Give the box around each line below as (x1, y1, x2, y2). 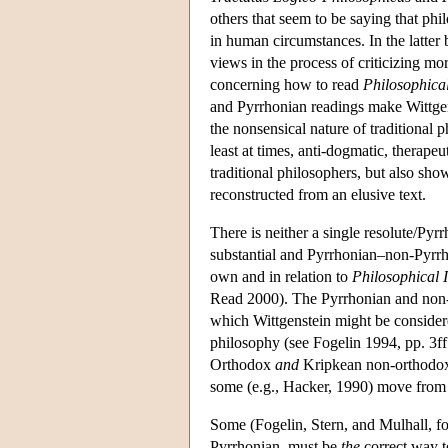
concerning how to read (210, 75, 363, 93)
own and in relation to (210, 267, 352, 285)
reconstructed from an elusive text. (210, 185, 426, 203)
